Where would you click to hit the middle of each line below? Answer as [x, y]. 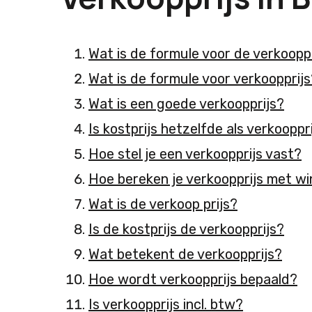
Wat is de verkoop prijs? [163, 204]
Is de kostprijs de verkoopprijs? [186, 229]
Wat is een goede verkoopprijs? [186, 104]
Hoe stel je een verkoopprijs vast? [195, 154]
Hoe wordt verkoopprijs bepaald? [193, 280]
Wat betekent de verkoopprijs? [185, 255]
